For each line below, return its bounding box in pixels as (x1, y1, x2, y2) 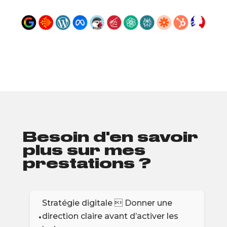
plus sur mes (22, 142, 145, 159)
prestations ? (22, 155, 151, 172)
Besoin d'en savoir (22, 129, 198, 146)
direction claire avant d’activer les (42, 211, 178, 221)
